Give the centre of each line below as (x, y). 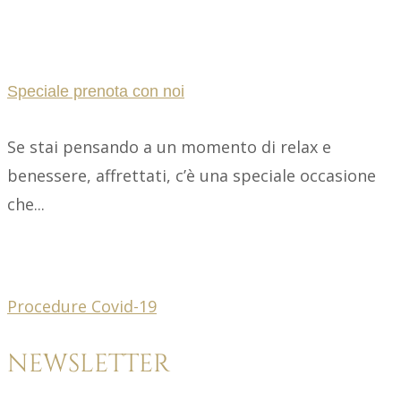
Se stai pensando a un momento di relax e (169, 147)
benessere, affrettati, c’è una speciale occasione (192, 176)
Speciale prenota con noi (96, 92)
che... (26, 205)
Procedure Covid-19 (82, 307)
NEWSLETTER (89, 363)
